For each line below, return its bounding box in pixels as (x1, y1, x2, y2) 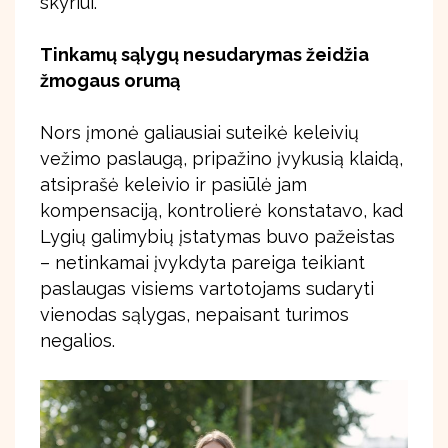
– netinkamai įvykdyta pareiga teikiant (40, 252, 365, 274)
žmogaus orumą (40, 70, 180, 92)
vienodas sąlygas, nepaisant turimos (40, 304, 349, 326)
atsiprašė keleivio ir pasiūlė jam (40, 174, 307, 196)
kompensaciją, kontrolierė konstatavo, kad (40, 200, 403, 222)
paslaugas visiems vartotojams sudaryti (40, 278, 374, 300)
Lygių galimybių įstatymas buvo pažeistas (40, 226, 395, 248)
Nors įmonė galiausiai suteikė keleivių (40, 122, 359, 144)
